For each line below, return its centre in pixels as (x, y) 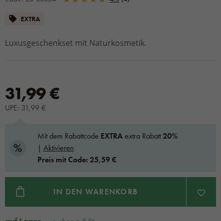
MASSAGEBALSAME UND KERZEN (112, 18)
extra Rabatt (143, 136)
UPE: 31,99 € (25, 108)
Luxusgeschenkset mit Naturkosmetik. (76, 43)
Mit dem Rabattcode (69, 136)
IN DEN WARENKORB (95, 192)
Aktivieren (59, 148)
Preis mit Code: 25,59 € (77, 160)
